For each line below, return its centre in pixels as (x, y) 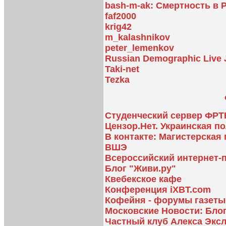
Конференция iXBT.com (158, 189)
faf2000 (121, 16)
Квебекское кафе (143, 179)
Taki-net (122, 69)
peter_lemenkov (139, 48)
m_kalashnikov (137, 38)
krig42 (118, 27)
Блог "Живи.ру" (140, 168)
